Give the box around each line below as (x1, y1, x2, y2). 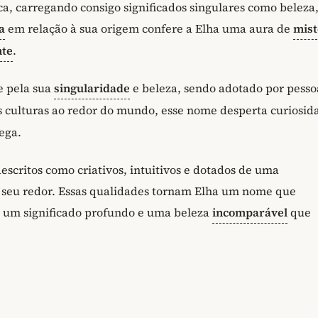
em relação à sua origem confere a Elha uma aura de (5, 21, 293, 37)
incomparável (212, 204, 287, 220)
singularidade (54, 80, 130, 96)
